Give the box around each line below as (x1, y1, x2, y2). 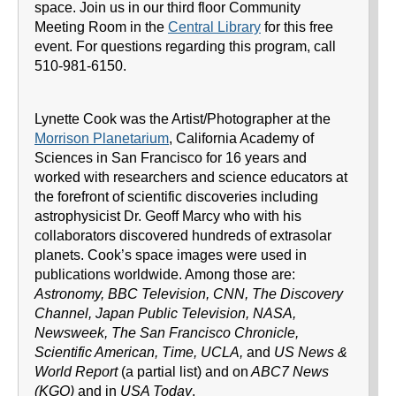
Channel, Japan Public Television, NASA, (34, 306, 296, 321)
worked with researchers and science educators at (34, 170, 347, 185)
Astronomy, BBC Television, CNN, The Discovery (34, 286, 343, 301)
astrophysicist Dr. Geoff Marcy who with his (34, 209, 301, 224)
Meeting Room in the (34, 19, 168, 34)
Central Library (168, 19, 261, 34)
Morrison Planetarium (34, 131, 169, 146)
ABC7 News (248, 364, 329, 379)
